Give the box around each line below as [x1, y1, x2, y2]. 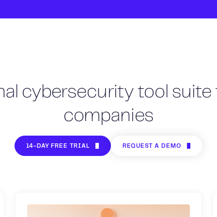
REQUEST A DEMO [122, 143, 181, 149]
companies [63, 107, 154, 125]
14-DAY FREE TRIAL [26, 143, 90, 149]
